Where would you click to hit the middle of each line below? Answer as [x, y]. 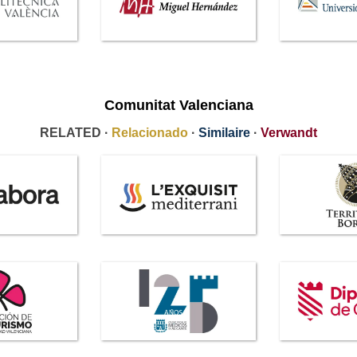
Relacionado [150, 133]
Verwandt [289, 133]
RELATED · [76, 133]
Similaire [224, 133]
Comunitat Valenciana [178, 106]
